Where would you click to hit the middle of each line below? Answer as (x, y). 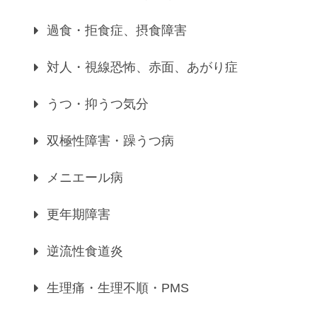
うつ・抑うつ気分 (98, 104)
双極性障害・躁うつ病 (110, 141)
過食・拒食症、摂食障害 (117, 31)
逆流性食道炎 (85, 252)
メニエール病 (85, 178)
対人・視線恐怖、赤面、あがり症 (142, 68)
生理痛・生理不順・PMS (118, 288)
